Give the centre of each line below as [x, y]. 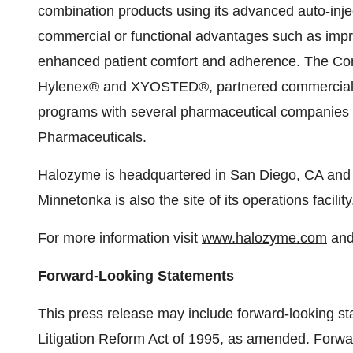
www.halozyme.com [264, 238]
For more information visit [120, 238]
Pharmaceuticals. [92, 137]
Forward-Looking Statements [136, 276]
